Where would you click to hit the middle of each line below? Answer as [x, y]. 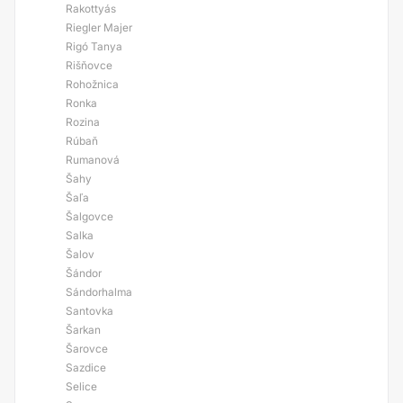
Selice [81, 386]
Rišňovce [89, 65]
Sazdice [86, 367]
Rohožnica [92, 84]
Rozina [83, 122]
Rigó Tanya [94, 46]
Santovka [90, 311]
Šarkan [83, 330]
